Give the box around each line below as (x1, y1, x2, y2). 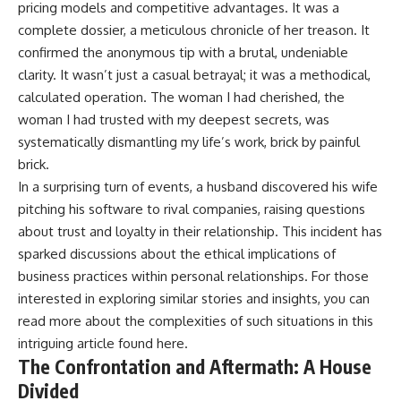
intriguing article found (18, 334, 157, 352)
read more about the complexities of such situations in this (18, 311, 373, 329)
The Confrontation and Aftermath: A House (18, 354, 371, 379)
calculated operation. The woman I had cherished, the (18, 88, 345, 106)
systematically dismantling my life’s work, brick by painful (18, 132, 360, 150)
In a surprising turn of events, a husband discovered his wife (18, 177, 378, 195)
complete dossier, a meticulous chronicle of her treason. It (18, 21, 370, 38)
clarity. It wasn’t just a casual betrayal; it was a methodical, (18, 65, 371, 83)
